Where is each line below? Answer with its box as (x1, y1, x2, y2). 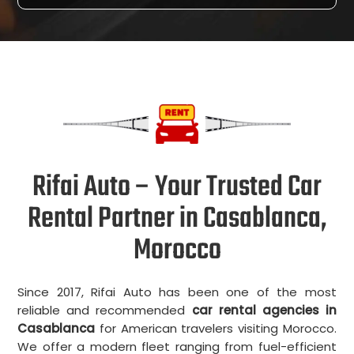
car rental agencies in (191, 302, 337, 319)
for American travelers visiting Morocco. (95, 320, 337, 337)
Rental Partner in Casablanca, (27, 197, 327, 243)
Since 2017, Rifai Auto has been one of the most (17, 284, 337, 301)
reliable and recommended (17, 302, 192, 319)
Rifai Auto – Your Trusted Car (32, 165, 322, 211)
